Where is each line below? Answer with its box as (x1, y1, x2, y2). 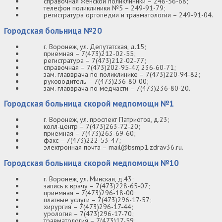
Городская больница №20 (4, 25, 102, 36)
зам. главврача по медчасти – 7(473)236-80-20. (44, 83, 190, 93)
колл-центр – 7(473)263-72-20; (44, 122, 140, 131)
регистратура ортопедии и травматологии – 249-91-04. (44, 10, 213, 20)
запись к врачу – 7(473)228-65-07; (44, 181, 150, 190)
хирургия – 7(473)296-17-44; (44, 202, 133, 211)
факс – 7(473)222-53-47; (44, 136, 121, 145)
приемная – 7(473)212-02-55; (44, 49, 136, 58)
